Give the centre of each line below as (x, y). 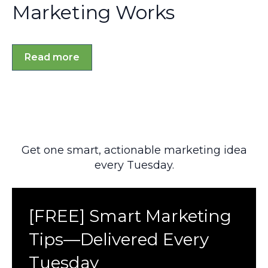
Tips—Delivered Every (119, 239)
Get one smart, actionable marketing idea (134, 150)
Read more (52, 57)
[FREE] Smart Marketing (130, 216)
